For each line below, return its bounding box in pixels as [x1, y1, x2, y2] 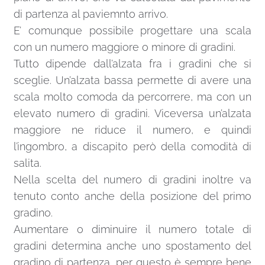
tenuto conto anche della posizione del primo [13, 190, 252, 203]
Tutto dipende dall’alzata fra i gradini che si [13, 57, 252, 70]
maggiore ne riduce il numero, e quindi [13, 124, 252, 137]
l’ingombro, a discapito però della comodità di [13, 140, 252, 153]
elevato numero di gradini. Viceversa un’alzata [13, 107, 252, 120]
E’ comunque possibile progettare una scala [13, 24, 252, 37]
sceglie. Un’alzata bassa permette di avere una [13, 74, 252, 87]
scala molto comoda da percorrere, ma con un [13, 91, 252, 104]
